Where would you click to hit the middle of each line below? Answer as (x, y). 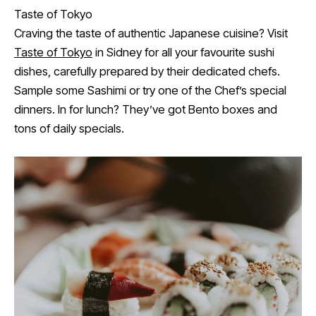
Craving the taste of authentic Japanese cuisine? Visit (151, 33)
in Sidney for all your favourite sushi (183, 52)
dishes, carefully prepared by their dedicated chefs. (147, 71)
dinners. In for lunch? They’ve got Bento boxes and (146, 109)
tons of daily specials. (69, 128)
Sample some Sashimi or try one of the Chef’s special (150, 90)
